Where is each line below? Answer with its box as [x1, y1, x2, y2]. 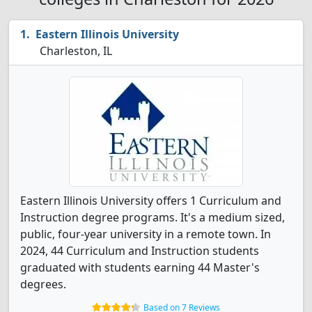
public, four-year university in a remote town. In [20, 226, 271, 242]
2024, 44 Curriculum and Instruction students [20, 243, 259, 258]
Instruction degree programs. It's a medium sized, [20, 210, 285, 225]
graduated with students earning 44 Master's [20, 260, 260, 275]
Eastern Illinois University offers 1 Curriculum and [20, 193, 281, 208]
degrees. [20, 276, 66, 292]
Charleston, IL [37, 43, 112, 58]
